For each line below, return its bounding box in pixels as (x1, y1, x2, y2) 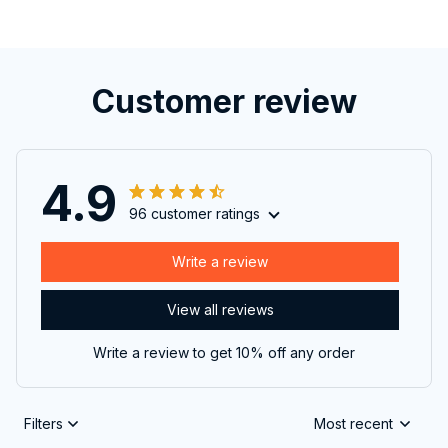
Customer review (91, 81, 357, 121)
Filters (24, 415, 63, 433)
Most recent (314, 415, 393, 433)
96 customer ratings (129, 204, 260, 222)
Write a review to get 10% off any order (93, 343, 355, 361)
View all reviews (166, 301, 274, 319)
